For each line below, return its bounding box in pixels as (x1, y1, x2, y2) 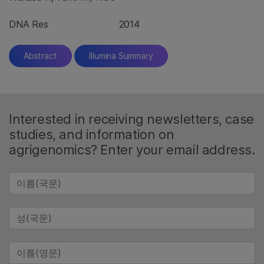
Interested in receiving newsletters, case (9, 111, 254, 127)
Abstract (24, 51, 57, 61)
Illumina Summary (89, 51, 153, 61)
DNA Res (9, 18, 48, 30)
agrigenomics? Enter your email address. (9, 142, 255, 157)
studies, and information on (9, 127, 174, 142)
